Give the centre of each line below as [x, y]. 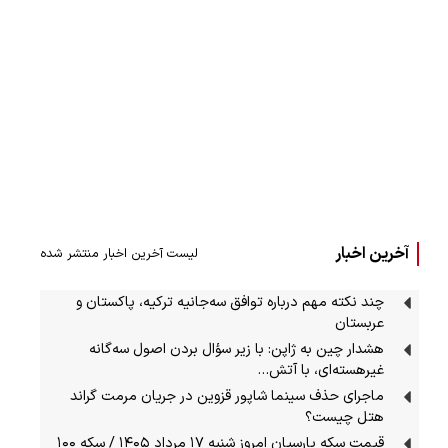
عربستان [360, 323]
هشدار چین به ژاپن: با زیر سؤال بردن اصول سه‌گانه [237, 349]
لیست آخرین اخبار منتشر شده [119, 254]
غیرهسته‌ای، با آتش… [321, 370]
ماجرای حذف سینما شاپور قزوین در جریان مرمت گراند [227, 396]
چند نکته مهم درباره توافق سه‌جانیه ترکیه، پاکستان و [230, 302]
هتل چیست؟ [345, 417]
